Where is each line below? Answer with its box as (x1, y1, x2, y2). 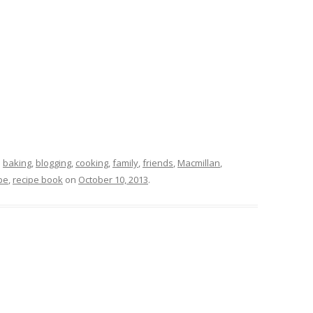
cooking (75, 156, 108, 169)
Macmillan (177, 156, 220, 169)
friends (143, 156, 173, 169)
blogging (36, 156, 71, 169)
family (112, 156, 138, 169)
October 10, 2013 (78, 173, 148, 186)
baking (3, 156, 31, 169)
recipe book (13, 173, 63, 186)
